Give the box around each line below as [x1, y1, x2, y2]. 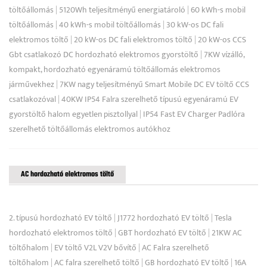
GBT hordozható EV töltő [118, 225, 206, 240]
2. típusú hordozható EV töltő [9, 210, 112, 225]
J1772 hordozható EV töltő [117, 210, 209, 225]
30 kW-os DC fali [166, 17, 223, 32]
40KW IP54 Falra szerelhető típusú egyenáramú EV [61, 92, 238, 106]
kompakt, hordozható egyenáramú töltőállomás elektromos [9, 62, 221, 76]
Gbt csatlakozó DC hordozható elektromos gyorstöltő [9, 47, 198, 61]
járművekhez [9, 77, 54, 91]
